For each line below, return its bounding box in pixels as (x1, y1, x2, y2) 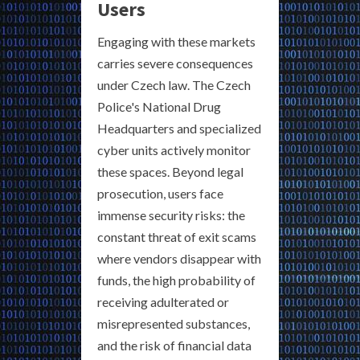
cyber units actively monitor (97, 142, 251, 158)
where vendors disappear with (97, 251, 261, 267)
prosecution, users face (97, 186, 223, 202)
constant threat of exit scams (97, 229, 256, 245)
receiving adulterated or (97, 294, 229, 310)
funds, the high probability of (97, 272, 256, 288)
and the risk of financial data (97, 337, 252, 354)
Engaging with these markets (97, 34, 256, 50)
